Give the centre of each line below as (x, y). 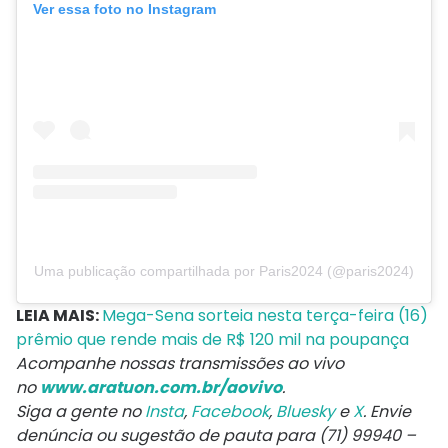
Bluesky (305, 412)
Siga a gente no (80, 412)
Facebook (230, 412)
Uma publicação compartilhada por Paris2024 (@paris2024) (224, 271)
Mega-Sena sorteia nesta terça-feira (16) (265, 316)
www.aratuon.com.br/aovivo (161, 388)
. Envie (387, 412)
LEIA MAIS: (59, 316)
